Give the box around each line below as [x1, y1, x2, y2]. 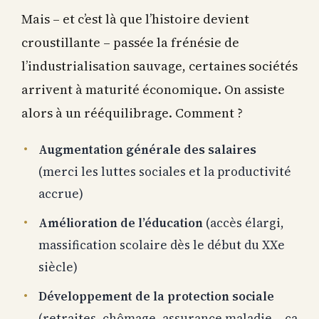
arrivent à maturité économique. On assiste [21, 78, 285, 96]
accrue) [38, 182, 83, 200]
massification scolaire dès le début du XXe [38, 234, 285, 251]
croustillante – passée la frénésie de [21, 31, 239, 49]
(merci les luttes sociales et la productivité [38, 160, 291, 178]
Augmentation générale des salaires [38, 138, 256, 156]
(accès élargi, [203, 211, 284, 229]
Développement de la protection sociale [38, 285, 274, 303]
